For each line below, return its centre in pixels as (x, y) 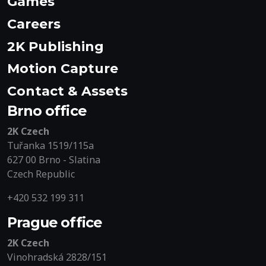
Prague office (54, 222)
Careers (34, 24)
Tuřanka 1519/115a (50, 145)
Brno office (47, 110)
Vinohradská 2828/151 (57, 257)
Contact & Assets (67, 91)
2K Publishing (56, 46)
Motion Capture (63, 69)
